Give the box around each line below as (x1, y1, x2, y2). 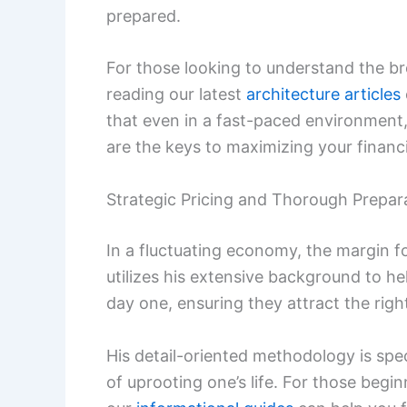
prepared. (106, 5, 181, 25)
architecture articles (246, 84, 401, 104)
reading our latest (106, 84, 246, 104)
